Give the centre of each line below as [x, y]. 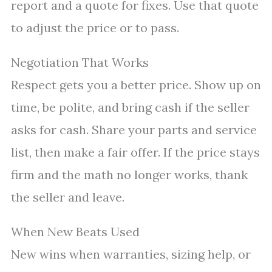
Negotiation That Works [80, 62]
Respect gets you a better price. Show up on [136, 85]
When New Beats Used [75, 232]
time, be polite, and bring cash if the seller [130, 107]
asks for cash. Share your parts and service [134, 130]
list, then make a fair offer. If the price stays [135, 152]
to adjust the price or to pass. [95, 28]
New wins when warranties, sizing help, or [131, 254]
